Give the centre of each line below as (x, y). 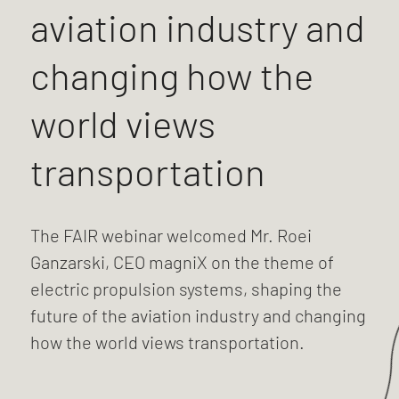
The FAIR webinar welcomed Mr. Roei (171, 235)
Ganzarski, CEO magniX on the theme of (182, 262)
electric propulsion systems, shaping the (186, 289)
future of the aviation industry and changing (198, 315)
